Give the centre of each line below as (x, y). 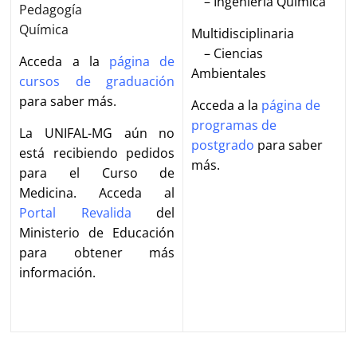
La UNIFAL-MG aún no (97, 133)
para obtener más (97, 253)
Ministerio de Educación (97, 233)
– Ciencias (228, 53)
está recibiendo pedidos (97, 153)
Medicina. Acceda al (97, 193)
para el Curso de (97, 173)
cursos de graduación (97, 81)
